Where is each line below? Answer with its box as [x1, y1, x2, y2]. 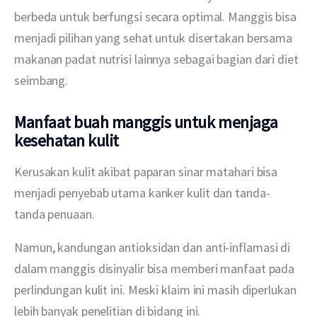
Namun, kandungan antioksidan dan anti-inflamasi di [14, 238, 294, 255]
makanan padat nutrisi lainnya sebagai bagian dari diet [14, 51, 301, 68]
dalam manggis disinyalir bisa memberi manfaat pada [14, 260, 298, 277]
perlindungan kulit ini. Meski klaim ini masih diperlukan [14, 281, 299, 298]
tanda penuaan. [14, 205, 95, 222]
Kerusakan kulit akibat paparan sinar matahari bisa [14, 163, 281, 180]
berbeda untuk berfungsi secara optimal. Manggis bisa [14, 8, 299, 25]
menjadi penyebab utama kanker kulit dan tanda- [14, 184, 270, 201]
